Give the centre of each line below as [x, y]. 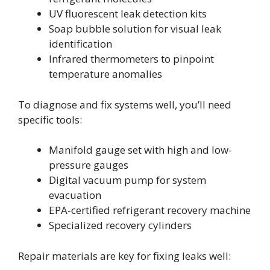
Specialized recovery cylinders [120, 225]
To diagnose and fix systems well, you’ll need [125, 104]
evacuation [75, 195]
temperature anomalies [105, 74]
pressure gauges [89, 165]
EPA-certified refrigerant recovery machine [150, 210]
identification [80, 44]
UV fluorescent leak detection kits [128, 14]
